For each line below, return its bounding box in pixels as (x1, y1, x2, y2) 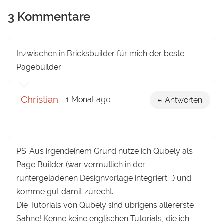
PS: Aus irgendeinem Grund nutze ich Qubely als (16, 146, 193, 156)
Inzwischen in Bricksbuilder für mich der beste (16, 48, 185, 58)
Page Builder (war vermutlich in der (16, 160, 146, 170)
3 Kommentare (8, 9, 91, 24)
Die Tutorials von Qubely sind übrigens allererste (16, 200, 194, 210)
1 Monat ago (66, 94, 111, 104)
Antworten (164, 95, 202, 105)
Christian (20, 93, 58, 105)
